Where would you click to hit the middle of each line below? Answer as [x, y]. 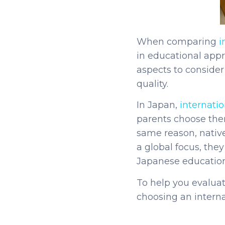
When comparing [178, 41]
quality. [152, 84]
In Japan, [158, 105]
